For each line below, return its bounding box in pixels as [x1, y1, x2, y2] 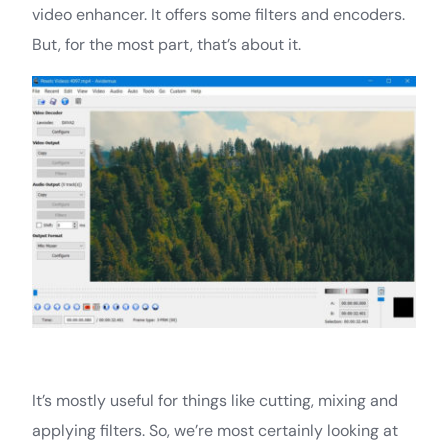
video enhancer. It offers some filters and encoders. [32, 3, 405, 25]
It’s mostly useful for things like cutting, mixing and [32, 390, 398, 412]
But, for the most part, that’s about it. [32, 33, 301, 55]
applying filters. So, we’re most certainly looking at [32, 420, 398, 442]
